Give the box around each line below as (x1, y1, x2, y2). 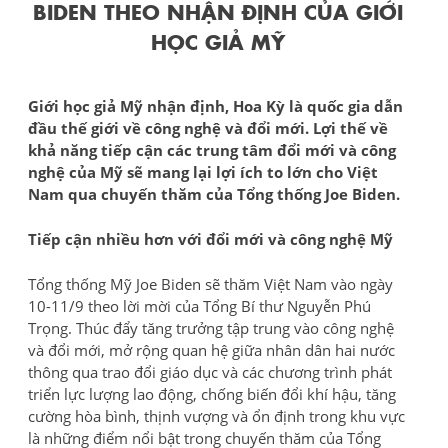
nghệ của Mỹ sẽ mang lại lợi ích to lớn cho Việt (28, 161, 378, 182)
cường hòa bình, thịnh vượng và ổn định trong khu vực (28, 405, 405, 426)
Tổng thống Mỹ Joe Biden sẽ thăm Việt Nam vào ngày (28, 273, 393, 294)
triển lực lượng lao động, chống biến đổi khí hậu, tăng (28, 383, 396, 404)
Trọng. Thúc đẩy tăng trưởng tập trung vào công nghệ (28, 317, 394, 338)
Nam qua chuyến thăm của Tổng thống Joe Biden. (28, 183, 400, 204)
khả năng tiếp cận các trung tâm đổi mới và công (28, 139, 396, 160)
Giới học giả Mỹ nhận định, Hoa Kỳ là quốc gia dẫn (28, 95, 403, 116)
